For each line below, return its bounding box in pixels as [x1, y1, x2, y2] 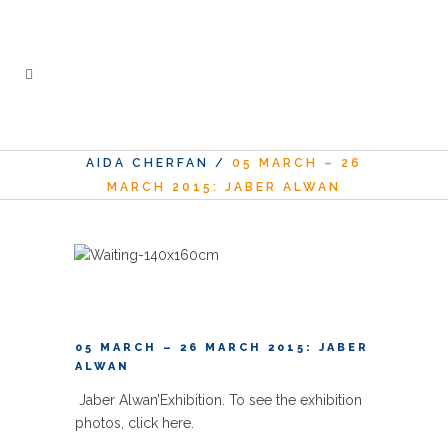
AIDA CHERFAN [86, 156, 209, 170]
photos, [75, 415, 128, 431]
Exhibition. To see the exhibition [160, 392, 362, 408]
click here [128, 415, 191, 431]
